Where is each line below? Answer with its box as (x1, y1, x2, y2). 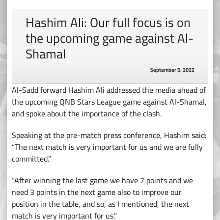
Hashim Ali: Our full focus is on (26, 10, 191, 35)
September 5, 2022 (150, 65, 194, 75)
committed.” (12, 151, 51, 166)
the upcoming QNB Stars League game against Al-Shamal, (12, 94, 207, 110)
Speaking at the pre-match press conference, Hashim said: (12, 128, 207, 143)
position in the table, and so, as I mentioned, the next (12, 196, 189, 212)
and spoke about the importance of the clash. (12, 106, 162, 121)
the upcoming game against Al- (26, 26, 193, 51)
